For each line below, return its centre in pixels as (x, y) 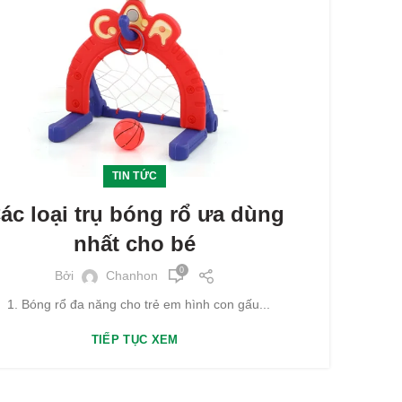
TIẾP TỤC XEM (135, 340)
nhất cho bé (135, 244)
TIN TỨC (135, 176)
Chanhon (131, 276)
